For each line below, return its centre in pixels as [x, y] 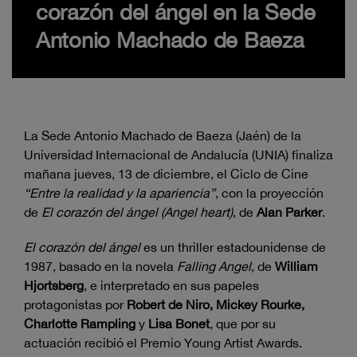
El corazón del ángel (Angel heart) [137, 212]
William [295, 267]
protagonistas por [75, 305]
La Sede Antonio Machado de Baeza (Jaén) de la [163, 136]
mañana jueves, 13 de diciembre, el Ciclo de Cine [166, 174]
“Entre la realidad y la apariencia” [120, 193]
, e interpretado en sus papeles [171, 286]
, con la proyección [269, 193]
